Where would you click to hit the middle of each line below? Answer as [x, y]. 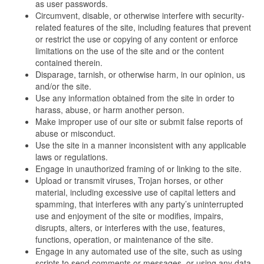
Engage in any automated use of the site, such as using [139, 251]
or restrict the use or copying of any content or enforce [137, 39]
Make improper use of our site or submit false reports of [139, 122]
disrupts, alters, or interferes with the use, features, [130, 228]
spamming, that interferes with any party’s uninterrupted [139, 204]
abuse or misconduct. [75, 133]
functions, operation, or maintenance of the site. [124, 240]
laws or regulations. [72, 157]
